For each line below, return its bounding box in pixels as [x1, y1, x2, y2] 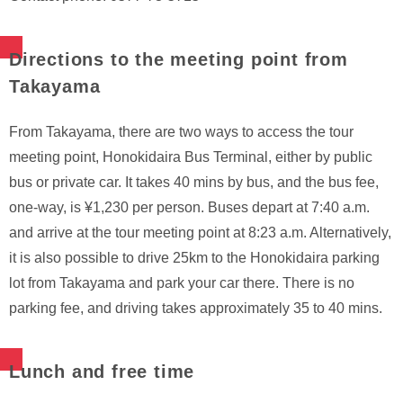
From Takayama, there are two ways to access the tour [9, 124, 354, 140]
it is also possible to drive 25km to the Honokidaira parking [9, 250, 380, 266]
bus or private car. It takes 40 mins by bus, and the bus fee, [9, 175, 379, 191]
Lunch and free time [9, 362, 195, 382]
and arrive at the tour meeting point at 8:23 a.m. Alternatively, [9, 225, 391, 241]
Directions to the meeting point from [9, 49, 348, 70]
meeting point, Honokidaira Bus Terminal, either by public [9, 149, 372, 166]
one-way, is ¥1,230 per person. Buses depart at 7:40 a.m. [9, 200, 370, 216]
